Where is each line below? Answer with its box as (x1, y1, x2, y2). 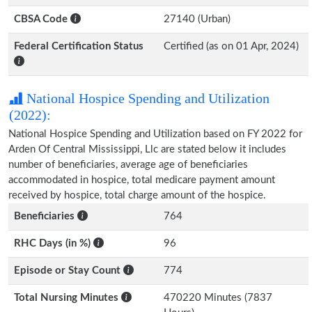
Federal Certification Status (14, 41, 143, 52)
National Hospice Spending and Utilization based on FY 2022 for (8, 129, 302, 139)
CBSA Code (14, 14, 70, 24)
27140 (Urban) (164, 14, 231, 24)
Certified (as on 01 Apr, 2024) (164, 41, 299, 52)
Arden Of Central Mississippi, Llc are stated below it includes (8, 144, 286, 155)
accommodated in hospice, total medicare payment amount (8, 175, 275, 185)
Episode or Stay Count (14, 265, 123, 276)
